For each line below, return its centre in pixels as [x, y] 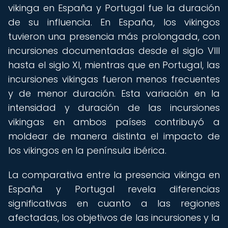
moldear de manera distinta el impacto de [114, 136]
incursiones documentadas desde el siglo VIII [114, 51]
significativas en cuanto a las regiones [114, 203]
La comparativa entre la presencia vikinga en [114, 175]
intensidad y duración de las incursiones [114, 108]
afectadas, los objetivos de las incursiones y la [114, 218]
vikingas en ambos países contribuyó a [114, 122]
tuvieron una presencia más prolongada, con [114, 36]
